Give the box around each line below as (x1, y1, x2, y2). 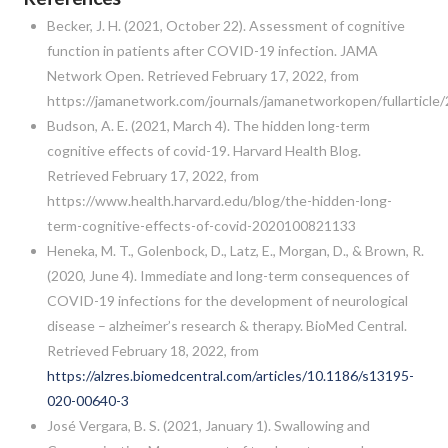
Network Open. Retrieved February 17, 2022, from (46, 66, 359, 84)
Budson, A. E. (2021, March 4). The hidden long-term (46, 116, 370, 134)
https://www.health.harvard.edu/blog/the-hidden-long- (46, 191, 392, 209)
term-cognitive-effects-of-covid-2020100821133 (46, 216, 356, 234)
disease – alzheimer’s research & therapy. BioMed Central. (46, 316, 407, 334)
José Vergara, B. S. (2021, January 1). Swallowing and (46, 416, 370, 434)
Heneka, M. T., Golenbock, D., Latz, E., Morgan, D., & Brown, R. (46, 241, 424, 259)
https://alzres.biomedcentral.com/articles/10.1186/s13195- (46, 366, 414, 384)
